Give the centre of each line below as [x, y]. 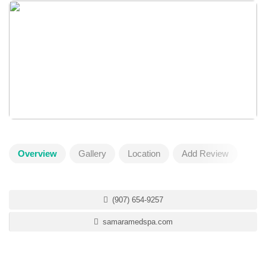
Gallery [92, 153]
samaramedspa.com [137, 222]
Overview [37, 153]
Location [144, 153]
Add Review [205, 153]
